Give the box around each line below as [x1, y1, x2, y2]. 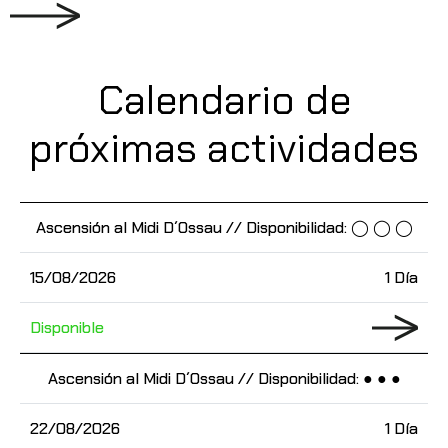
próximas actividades [29, 122, 419, 174]
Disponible [30, 317, 104, 338]
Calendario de [97, 74, 351, 126]
